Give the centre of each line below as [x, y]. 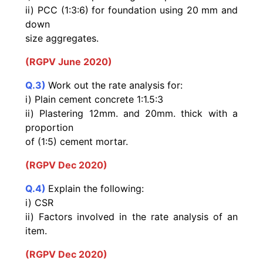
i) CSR [39, 202]
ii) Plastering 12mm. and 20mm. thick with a [131, 113]
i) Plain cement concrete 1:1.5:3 [94, 99]
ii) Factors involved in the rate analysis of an [131, 216]
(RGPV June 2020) [69, 61]
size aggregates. [62, 38]
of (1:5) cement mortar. [77, 141]
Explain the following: [97, 188]
